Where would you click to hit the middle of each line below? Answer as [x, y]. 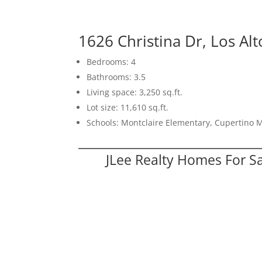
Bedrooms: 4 [111, 61]
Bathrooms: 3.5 [116, 77]
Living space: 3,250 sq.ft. [135, 92]
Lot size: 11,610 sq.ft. [128, 107]
